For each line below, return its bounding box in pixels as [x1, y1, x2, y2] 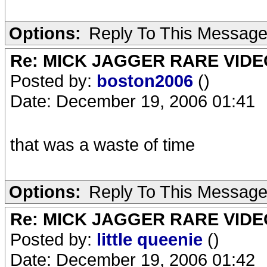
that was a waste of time [10, 135, 195, 154]
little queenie [97, 229, 207, 249]
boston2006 [97, 71, 198, 91]
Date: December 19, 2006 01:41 [10, 91, 255, 111]
